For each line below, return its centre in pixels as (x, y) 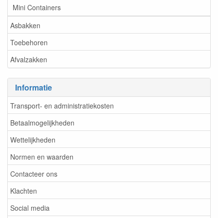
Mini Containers (37, 7)
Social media (30, 208)
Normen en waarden (42, 156)
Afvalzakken (29, 59)
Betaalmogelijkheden (42, 122)
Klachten (24, 191)
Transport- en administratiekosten (62, 105)
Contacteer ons (34, 173)
